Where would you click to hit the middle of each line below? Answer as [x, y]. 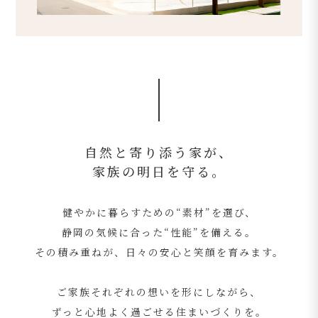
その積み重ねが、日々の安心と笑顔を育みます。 [159, 252]
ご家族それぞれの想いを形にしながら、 [159, 292]
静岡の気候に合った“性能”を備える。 [159, 232]
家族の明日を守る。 [159, 171]
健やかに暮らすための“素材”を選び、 [159, 213]
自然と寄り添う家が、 [159, 152]
